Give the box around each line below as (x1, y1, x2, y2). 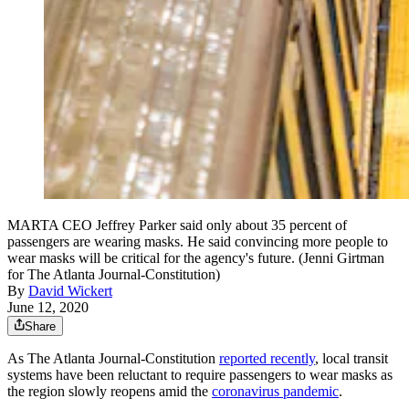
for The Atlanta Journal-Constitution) (7, 267, 220, 283)
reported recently (219, 351, 315, 367)
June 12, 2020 (7, 299, 89, 316)
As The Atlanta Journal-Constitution (7, 351, 219, 367)
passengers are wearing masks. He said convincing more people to (7, 234, 388, 250)
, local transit (315, 351, 388, 367)
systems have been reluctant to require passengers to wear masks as (7, 367, 393, 383)
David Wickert (28, 283, 112, 299)
